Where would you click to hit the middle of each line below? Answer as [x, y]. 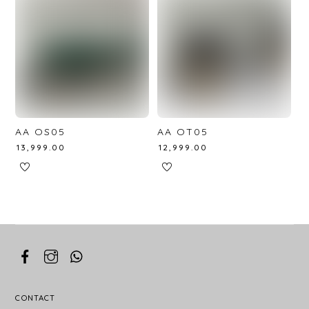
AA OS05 [41, 131]
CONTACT [36, 298]
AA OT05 [183, 131]
